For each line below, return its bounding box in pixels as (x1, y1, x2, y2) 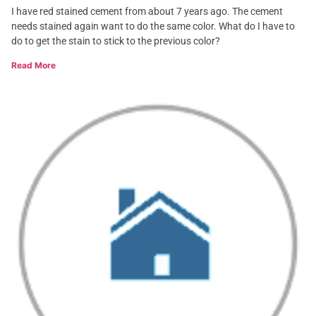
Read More (11, 60, 56, 71)
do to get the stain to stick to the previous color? (11, 35, 220, 47)
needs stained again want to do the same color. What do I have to (11, 20, 295, 32)
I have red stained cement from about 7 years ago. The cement (11, 6, 283, 17)
